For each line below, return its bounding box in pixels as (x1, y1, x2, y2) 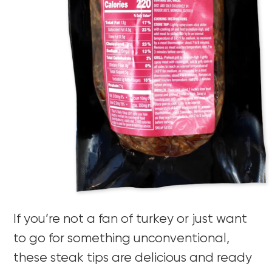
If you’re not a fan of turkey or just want (13, 213, 248, 226)
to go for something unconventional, (13, 233, 230, 246)
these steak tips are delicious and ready (13, 252, 253, 265)
